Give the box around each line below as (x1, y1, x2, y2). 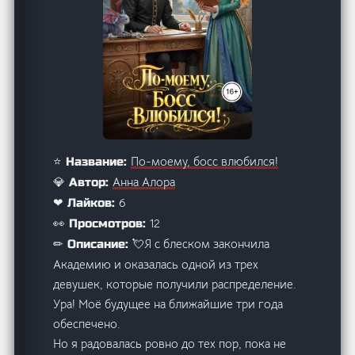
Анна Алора (113, 174, 176, 189)
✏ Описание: (53, 236, 133, 251)
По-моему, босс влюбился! (131, 153, 279, 169)
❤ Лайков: (53, 195, 120, 210)
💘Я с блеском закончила (132, 235, 270, 251)
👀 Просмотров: (53, 216, 151, 231)
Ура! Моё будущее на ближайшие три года (53, 296, 284, 311)
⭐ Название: (53, 154, 132, 169)
